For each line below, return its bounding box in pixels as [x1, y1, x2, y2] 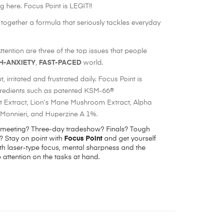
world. [83, 59, 103, 67]
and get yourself [102, 135, 156, 143]
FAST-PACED [38, 59, 83, 67]
